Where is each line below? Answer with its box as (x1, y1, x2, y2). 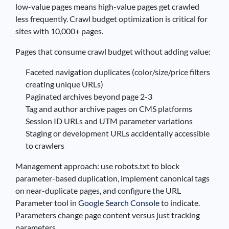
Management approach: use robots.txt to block (15, 161, 179, 171)
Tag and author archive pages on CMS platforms (26, 103, 192, 113)
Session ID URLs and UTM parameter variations (26, 116, 193, 126)
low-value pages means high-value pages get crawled (15, 1, 199, 11)
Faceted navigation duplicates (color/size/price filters (26, 66, 210, 77)
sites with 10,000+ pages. (15, 26, 103, 36)
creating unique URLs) (26, 79, 103, 89)
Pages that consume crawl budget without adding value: (15, 46, 211, 56)
